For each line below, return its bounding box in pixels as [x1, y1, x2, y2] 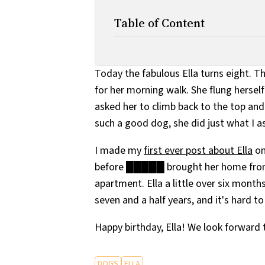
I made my [95, 143, 144, 158]
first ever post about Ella [144, 143, 253, 158]
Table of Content [114, 14, 205, 31]
